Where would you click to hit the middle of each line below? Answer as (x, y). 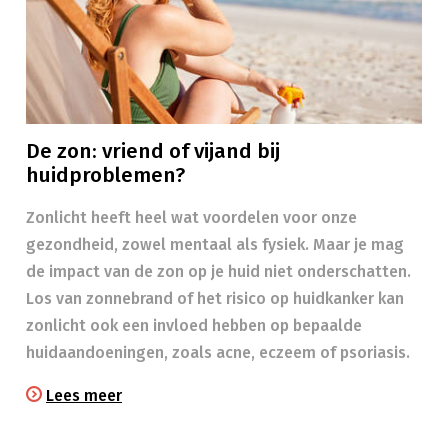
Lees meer (84, 395)
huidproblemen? (105, 175)
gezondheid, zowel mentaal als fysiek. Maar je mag (215, 244)
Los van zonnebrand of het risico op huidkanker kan (215, 298)
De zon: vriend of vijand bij (153, 151)
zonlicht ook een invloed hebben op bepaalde (194, 325)
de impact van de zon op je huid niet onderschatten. (218, 271)
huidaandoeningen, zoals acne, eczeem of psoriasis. (218, 352)
